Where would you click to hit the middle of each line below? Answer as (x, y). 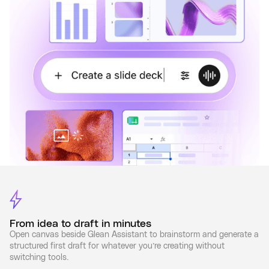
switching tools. (39, 258)
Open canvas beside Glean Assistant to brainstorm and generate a (134, 235)
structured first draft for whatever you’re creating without (117, 246)
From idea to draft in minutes (80, 224)
